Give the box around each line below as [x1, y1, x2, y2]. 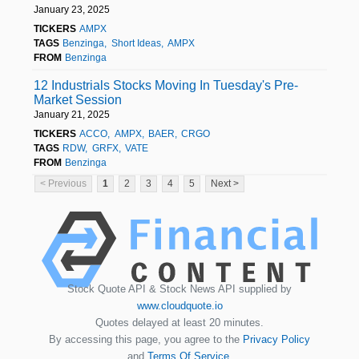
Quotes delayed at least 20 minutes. [95, 316, 264, 329]
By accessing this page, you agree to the [49, 333, 243, 345]
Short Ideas [111, 37, 161, 49]
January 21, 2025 [34, 108, 110, 120]
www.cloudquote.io [136, 299, 223, 312]
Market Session [34, 92, 122, 107]
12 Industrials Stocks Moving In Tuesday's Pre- [34, 78, 298, 92]
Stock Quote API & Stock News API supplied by [67, 282, 292, 295]
